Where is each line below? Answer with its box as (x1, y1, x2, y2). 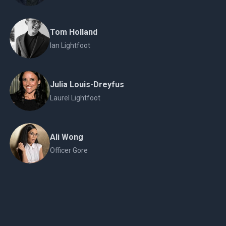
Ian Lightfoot (49, 41, 90, 49)
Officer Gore (49, 146, 88, 154)
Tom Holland (49, 27, 97, 37)
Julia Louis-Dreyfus (49, 80, 124, 89)
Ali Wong (49, 132, 83, 142)
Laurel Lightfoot (49, 94, 100, 102)
